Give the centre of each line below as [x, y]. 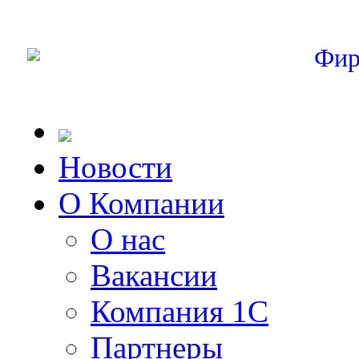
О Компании [141, 203]
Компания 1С [179, 311]
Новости [115, 167]
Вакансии [154, 275]
